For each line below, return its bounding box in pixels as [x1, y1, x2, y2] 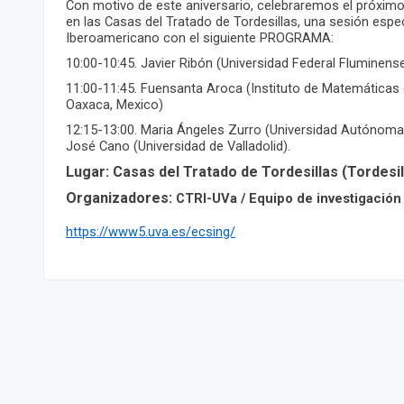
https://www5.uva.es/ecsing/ [66, 224, 235, 241]
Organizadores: [66, 189, 176, 207]
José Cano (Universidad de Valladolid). [66, 138, 290, 155]
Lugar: [66, 163, 109, 181]
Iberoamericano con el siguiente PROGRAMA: [66, 30, 334, 47]
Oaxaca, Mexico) [66, 96, 163, 114]
